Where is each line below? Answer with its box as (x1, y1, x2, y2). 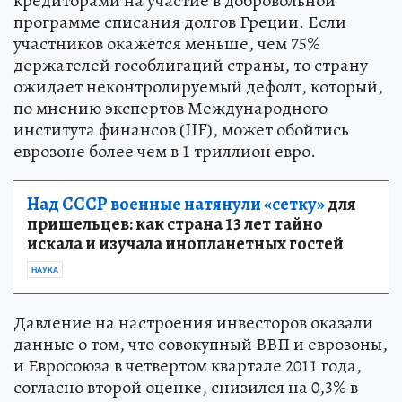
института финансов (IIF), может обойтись (13, 118, 349, 142)
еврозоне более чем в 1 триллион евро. (13, 139, 316, 163)
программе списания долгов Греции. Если (13, 10, 346, 34)
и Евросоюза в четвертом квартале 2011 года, (13, 354, 362, 378)
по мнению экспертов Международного (13, 96, 328, 120)
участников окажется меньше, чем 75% (13, 31, 320, 56)
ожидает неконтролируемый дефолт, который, (13, 74, 383, 99)
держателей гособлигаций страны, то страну (13, 53, 368, 77)
